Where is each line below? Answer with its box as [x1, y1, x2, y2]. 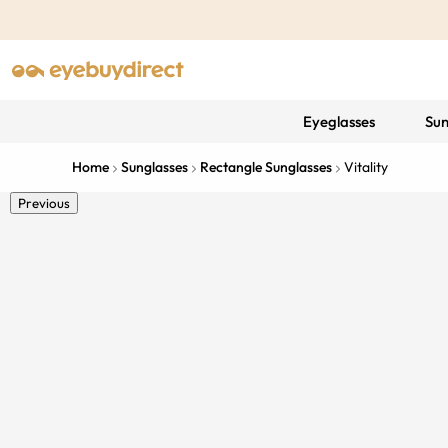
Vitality [344, 158, 388, 176]
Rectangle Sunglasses [200, 158, 332, 176]
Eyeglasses [302, 112, 375, 131]
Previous [18, 195, 70, 211]
